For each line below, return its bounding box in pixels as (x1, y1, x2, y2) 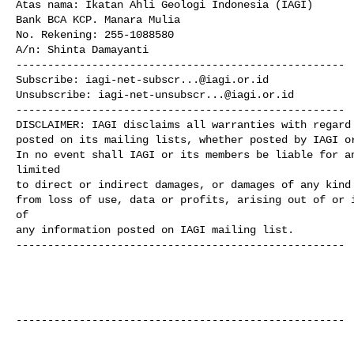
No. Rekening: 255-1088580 (16, 28, 174, 41)
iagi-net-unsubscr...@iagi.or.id (98, 88, 294, 101)
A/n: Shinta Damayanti (16, 43, 149, 56)
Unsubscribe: (16, 88, 98, 101)
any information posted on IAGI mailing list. (16, 223, 294, 236)
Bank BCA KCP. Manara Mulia (16, 13, 180, 26)
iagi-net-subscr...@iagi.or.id (85, 73, 269, 86)
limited (16, 163, 60, 176)
